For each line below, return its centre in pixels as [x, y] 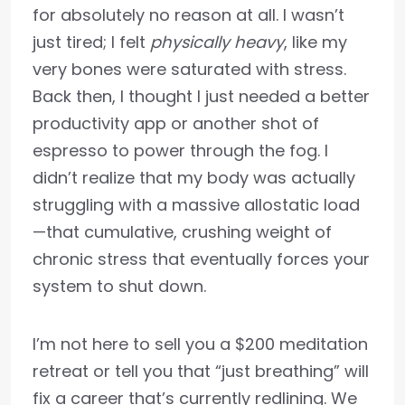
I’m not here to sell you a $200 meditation [200, 344]
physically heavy [217, 42]
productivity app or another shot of [176, 123]
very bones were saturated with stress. [189, 69]
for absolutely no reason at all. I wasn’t [188, 15]
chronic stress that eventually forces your [201, 259]
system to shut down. [119, 286]
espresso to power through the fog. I [180, 151]
